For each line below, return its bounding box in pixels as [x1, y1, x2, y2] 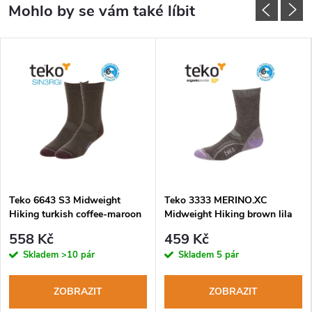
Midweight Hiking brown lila [164, 207, 292, 221]
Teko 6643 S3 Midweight [9, 193, 120, 207]
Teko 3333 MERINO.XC [164, 193, 267, 207]
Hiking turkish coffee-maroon [9, 207, 141, 221]
